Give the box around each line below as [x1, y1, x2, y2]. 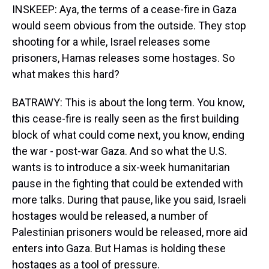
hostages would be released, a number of [12, 210, 208, 222]
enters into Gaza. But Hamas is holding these [12, 242, 226, 255]
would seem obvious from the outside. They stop [12, 19, 246, 32]
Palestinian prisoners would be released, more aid [12, 226, 247, 238]
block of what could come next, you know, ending [12, 128, 244, 141]
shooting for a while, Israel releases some [12, 35, 210, 48]
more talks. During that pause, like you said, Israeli [12, 193, 246, 206]
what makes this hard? [12, 68, 119, 80]
